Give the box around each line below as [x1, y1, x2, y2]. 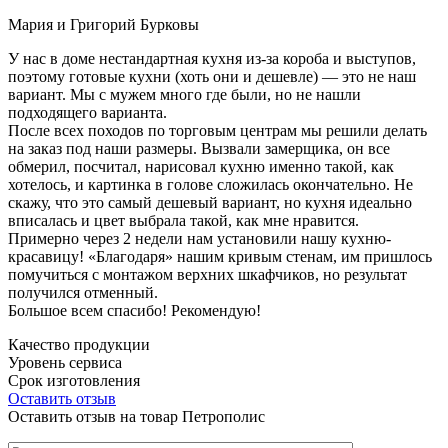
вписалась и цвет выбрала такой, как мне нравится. [8, 211, 359, 229]
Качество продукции [8, 335, 150, 353]
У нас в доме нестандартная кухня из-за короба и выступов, [8, 49, 416, 67]
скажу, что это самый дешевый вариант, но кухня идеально [8, 193, 412, 211]
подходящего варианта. [8, 103, 167, 121]
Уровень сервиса [8, 353, 122, 371]
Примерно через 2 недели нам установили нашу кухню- [8, 229, 391, 247]
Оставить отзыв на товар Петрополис [8, 407, 265, 425]
